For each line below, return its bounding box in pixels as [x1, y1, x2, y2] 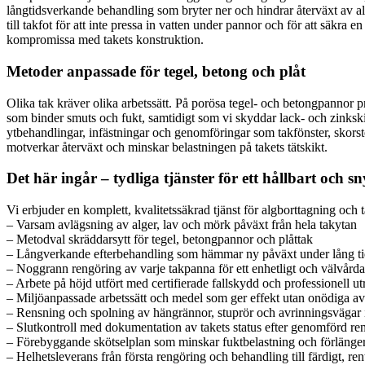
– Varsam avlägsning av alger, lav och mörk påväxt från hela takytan [7, 218, 357, 231]
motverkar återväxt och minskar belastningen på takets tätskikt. [7, 139, 328, 154]
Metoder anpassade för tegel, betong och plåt [7, 62, 306, 80]
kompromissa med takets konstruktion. [7, 33, 204, 47]
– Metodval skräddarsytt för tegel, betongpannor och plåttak [7, 232, 313, 246]
